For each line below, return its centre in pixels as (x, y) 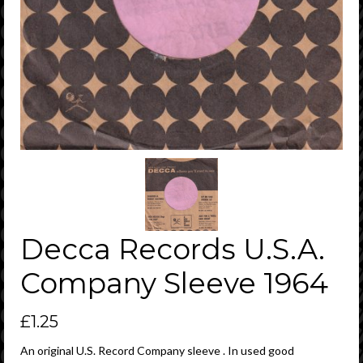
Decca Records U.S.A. (173, 249)
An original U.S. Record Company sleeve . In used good (157, 350)
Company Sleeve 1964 (174, 283)
